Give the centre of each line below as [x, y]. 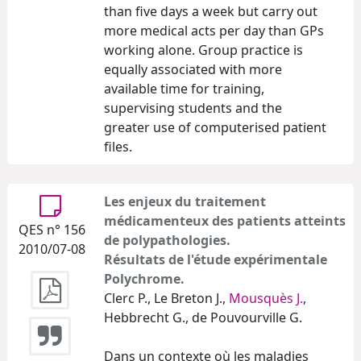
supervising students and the [193, 108]
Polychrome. [144, 278]
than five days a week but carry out [211, 11]
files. [118, 146]
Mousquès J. [266, 298]
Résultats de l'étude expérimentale [216, 259]
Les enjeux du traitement [185, 201]
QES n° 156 [52, 229]
